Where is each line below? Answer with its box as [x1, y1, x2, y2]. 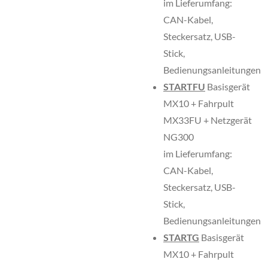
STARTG [163, 232, 199, 243]
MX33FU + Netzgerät [163, 114, 252, 126]
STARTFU [163, 81, 205, 92]
